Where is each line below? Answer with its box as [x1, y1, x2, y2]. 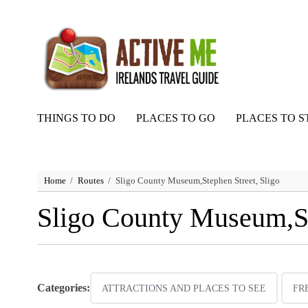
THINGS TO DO [36, 112, 115, 124]
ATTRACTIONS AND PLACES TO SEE [101, 283, 266, 294]
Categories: [36, 282, 90, 294]
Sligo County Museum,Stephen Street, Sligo [115, 175, 280, 186]
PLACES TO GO [135, 112, 215, 124]
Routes [77, 175, 104, 186]
